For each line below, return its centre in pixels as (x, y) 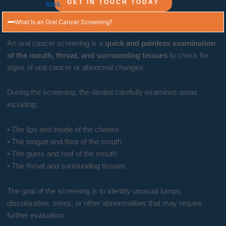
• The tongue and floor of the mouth (65, 142)
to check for (188, 55)
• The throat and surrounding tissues (67, 166)
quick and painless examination (160, 43)
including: (23, 105)
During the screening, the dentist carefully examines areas (103, 93)
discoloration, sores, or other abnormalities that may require (105, 203)
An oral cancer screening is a (56, 43)
